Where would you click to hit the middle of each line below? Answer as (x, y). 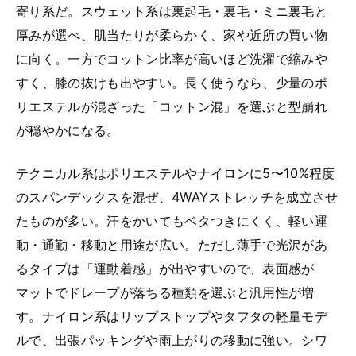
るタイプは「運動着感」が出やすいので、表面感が (165, 268)
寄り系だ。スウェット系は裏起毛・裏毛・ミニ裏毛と (172, 11)
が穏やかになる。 (68, 130)
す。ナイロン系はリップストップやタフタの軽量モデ (172, 316)
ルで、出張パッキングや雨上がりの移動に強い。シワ (172, 340)
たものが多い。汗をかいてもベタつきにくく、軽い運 (172, 221)
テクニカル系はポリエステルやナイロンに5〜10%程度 (176, 173)
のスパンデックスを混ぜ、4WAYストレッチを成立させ (177, 197)
